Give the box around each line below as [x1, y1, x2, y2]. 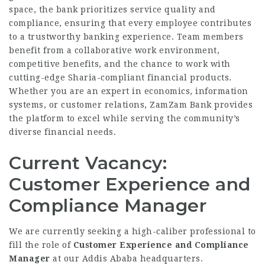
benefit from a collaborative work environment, [9, 46, 219, 55]
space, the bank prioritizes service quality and [9, 5, 216, 14]
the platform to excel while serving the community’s [9, 114, 240, 123]
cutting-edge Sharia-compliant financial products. [9, 73, 232, 82]
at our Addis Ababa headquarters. [50, 254, 203, 263]
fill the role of [9, 240, 73, 250]
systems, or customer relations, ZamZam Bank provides [9, 100, 253, 109]
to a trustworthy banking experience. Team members [9, 32, 244, 41]
